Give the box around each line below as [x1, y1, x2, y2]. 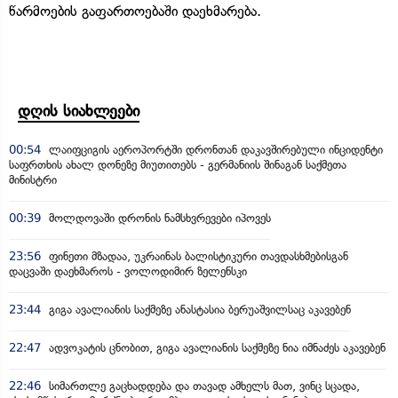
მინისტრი [9, 172, 57, 187]
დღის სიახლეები [18, 100, 139, 121]
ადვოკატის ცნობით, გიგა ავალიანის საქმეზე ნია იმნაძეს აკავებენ [45, 340, 386, 354]
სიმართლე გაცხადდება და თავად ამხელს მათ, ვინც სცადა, [45, 378, 360, 393]
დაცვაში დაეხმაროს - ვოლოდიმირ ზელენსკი [9, 264, 247, 278]
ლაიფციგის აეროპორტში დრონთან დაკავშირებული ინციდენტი [45, 142, 383, 156]
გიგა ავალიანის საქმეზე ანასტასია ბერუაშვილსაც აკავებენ [45, 302, 351, 316]
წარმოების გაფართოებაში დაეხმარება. [9, 2, 261, 20]
